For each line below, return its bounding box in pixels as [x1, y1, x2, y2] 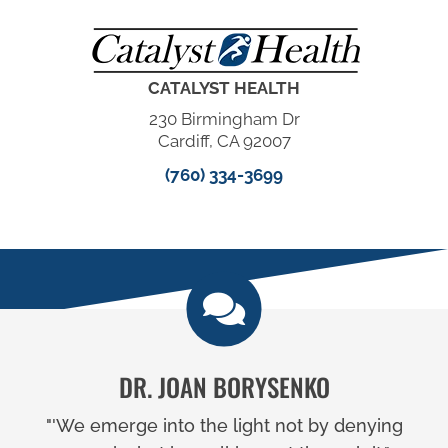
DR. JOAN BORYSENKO [118, 367, 330, 405]
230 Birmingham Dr [148, 109, 300, 130]
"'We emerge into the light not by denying [45, 414, 403, 436]
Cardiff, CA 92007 [157, 131, 291, 152]
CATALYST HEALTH [148, 78, 300, 99]
